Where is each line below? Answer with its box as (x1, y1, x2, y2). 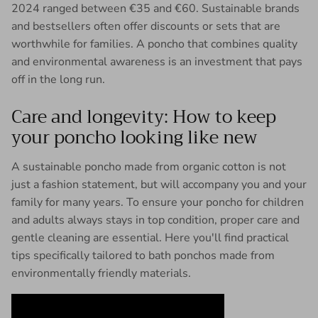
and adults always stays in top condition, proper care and (11, 212, 300, 228)
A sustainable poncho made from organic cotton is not (11, 158, 286, 175)
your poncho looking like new (11, 121, 258, 153)
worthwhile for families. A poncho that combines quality (11, 35, 297, 52)
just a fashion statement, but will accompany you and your (11, 176, 307, 192)
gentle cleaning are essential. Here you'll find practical (11, 229, 289, 246)
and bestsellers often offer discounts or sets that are (11, 18, 280, 34)
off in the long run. (11, 71, 105, 87)
